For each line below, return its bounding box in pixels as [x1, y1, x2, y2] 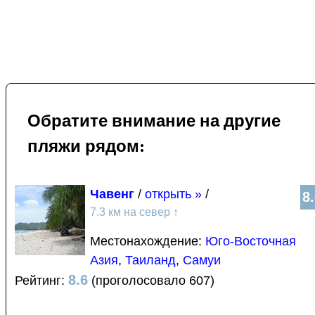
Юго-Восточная [205, 233, 296, 248]
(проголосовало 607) [88, 273, 214, 288]
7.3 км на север [90, 205, 173, 218]
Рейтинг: [15, 273, 68, 288]
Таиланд [125, 252, 176, 267]
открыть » [145, 186, 202, 201]
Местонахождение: [90, 233, 205, 248]
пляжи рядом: [27, 132, 145, 157]
